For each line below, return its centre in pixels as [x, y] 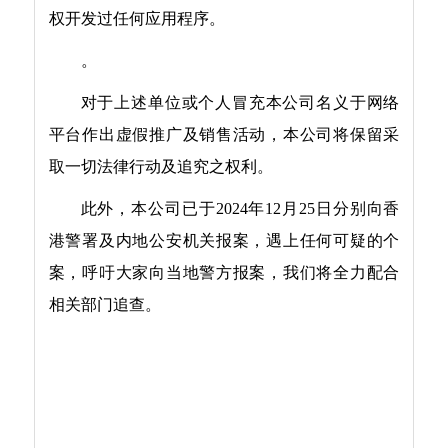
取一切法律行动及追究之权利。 [160, 171]
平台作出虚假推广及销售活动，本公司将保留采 [224, 139]
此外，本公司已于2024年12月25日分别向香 [240, 213]
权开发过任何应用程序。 [136, 23]
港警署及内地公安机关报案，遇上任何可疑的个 [224, 245]
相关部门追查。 [104, 309]
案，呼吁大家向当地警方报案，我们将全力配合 [224, 277]
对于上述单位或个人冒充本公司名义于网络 [240, 107]
